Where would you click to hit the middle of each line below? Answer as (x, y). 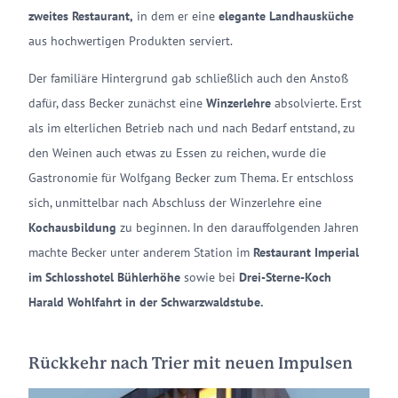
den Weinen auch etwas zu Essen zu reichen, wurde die (177, 152)
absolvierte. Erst (318, 103)
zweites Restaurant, (81, 16)
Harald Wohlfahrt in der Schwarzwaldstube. (146, 302)
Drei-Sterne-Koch (283, 277)
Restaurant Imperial (306, 252)
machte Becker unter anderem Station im (141, 252)
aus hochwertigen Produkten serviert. (131, 40)
